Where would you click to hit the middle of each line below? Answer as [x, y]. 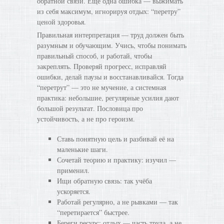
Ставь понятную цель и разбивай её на [115, 139]
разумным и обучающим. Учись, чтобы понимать [112, 45]
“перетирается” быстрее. [93, 212]
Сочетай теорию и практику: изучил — [116, 160]
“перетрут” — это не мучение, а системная [101, 87]
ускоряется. [74, 191]
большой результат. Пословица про [90, 108]
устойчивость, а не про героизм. [86, 119]
